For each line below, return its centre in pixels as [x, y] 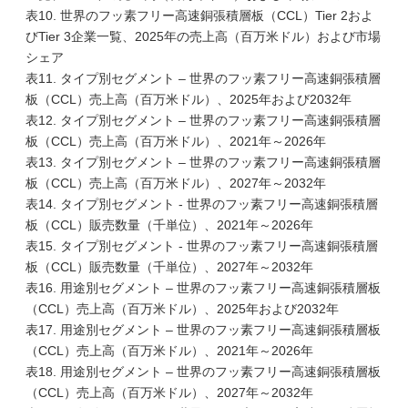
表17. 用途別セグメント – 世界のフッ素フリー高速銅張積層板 [203, 330]
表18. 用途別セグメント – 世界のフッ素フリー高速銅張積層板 [203, 372]
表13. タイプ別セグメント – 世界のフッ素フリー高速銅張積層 [203, 162]
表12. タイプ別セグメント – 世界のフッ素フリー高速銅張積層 [203, 120]
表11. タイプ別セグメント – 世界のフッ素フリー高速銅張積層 [203, 78]
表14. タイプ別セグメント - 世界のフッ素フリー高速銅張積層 [202, 204]
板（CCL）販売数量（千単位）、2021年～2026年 [169, 225]
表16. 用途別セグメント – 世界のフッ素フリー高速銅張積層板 [203, 288]
